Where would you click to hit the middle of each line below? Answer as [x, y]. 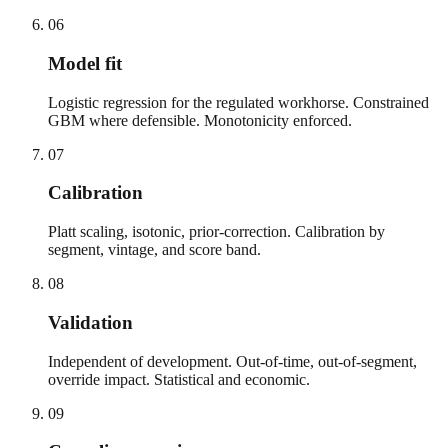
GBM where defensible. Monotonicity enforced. [200, 120]
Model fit [85, 63]
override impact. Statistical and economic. [179, 379]
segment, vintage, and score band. [154, 250]
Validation [90, 322]
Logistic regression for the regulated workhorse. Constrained [238, 102]
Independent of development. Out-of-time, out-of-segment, [232, 361]
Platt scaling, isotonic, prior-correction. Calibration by [216, 232]
